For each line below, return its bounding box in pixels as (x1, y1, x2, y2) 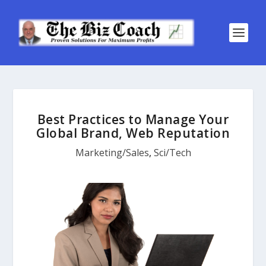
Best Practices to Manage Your (37, 111, 229, 128)
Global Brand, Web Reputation (36, 125, 230, 141)
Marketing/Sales (75, 146, 149, 159)
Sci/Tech (153, 146, 191, 159)
